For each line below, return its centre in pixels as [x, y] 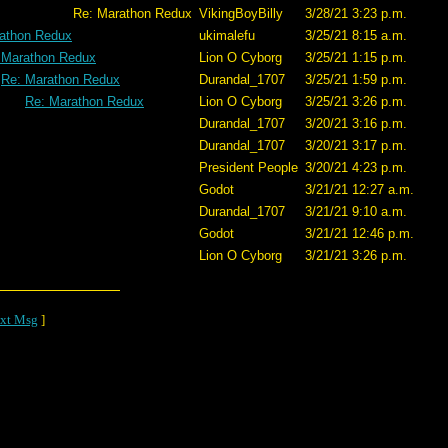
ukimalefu [227, 35]
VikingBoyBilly [241, 13]
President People [248, 167]
